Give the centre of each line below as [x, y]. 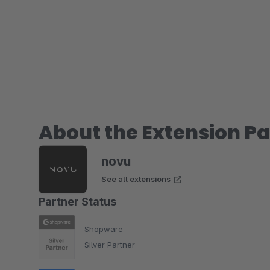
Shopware [104, 229]
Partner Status [77, 201]
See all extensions [136, 179]
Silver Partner [110, 245]
